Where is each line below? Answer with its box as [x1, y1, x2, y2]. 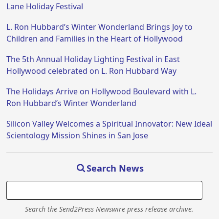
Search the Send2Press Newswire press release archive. [25, 204, 194, 214]
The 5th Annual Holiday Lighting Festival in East [6, 54, 180, 65]
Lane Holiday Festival [6, 1, 84, 12]
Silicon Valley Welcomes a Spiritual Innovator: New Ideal [6, 118, 213, 130]
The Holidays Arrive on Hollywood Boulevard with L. [6, 86, 197, 97]
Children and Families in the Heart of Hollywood [6, 33, 183, 44]
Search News [87, 162, 144, 175]
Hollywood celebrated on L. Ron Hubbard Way [6, 66, 177, 77]
